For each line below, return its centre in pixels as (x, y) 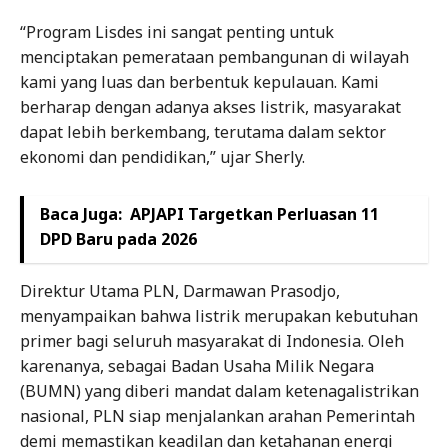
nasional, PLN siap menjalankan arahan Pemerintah (217, 415)
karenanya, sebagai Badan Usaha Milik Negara (197, 365)
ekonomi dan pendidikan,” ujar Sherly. (162, 156)
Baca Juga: (81, 213)
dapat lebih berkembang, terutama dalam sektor (203, 131)
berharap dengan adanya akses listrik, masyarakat (210, 106)
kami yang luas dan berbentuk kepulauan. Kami (199, 81)
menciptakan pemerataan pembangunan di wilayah (214, 56)
